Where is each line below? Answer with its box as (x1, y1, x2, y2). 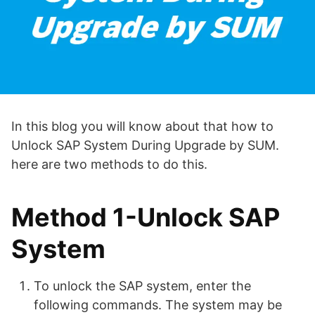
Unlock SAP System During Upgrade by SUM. (11, 137, 279, 153)
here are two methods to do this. (11, 156, 207, 172)
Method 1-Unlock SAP (11, 201, 280, 233)
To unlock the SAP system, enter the (34, 278, 251, 293)
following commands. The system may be (34, 297, 282, 312)
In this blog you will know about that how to (11, 118, 274, 134)
